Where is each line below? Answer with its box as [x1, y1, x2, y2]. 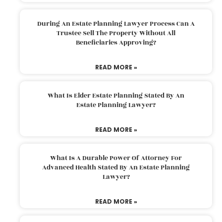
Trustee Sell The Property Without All [56, 28, 175, 39]
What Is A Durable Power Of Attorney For [50, 153, 182, 164]
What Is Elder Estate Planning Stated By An [48, 91, 184, 101]
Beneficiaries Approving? [76, 38, 156, 48]
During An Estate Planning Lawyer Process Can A [37, 19, 195, 29]
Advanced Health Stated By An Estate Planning [42, 163, 190, 173]
